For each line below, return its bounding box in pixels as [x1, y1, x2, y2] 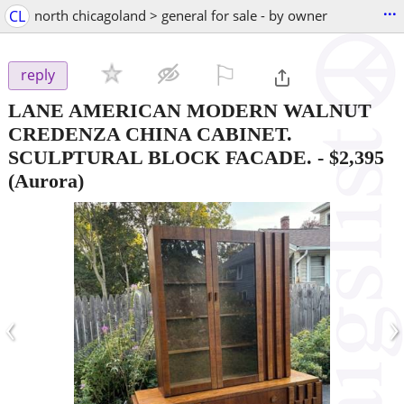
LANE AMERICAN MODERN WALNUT [8, 98, 372, 122]
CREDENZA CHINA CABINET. [8, 122, 292, 145]
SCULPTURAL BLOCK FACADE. [8, 145, 312, 169]
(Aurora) [8, 169, 84, 192]
